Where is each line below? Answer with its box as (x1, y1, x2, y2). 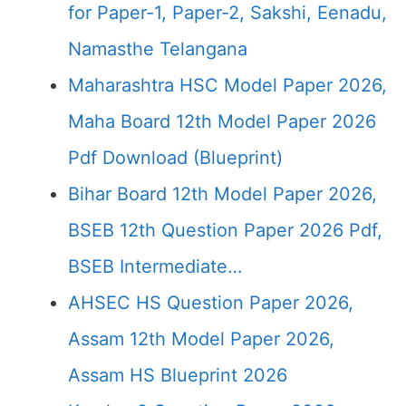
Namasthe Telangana (68, 38, 247, 60)
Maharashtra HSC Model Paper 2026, (68, 74, 387, 96)
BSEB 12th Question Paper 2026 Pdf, (68, 219, 382, 241)
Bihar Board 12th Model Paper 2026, (68, 183, 377, 205)
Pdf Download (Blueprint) (68, 147, 283, 169)
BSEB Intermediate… (68, 256, 242, 277)
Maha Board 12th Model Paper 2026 (68, 111, 376, 132)
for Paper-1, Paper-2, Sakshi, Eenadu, (68, 2, 387, 24)
